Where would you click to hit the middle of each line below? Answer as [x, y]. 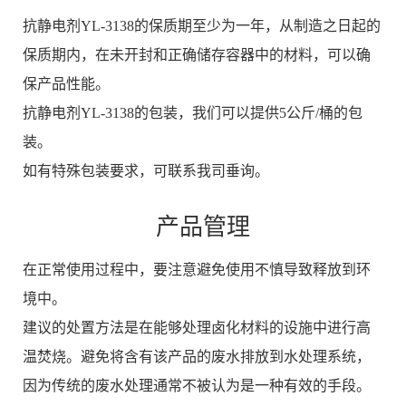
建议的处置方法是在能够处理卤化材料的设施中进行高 [197, 328]
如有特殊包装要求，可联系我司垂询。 [146, 171]
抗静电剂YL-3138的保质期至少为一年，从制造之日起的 [202, 26]
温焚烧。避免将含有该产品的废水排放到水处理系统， [197, 357]
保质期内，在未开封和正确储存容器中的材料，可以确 [197, 55]
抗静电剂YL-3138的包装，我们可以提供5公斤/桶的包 [193, 113]
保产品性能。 [66, 84]
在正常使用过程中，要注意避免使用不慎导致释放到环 [197, 270]
